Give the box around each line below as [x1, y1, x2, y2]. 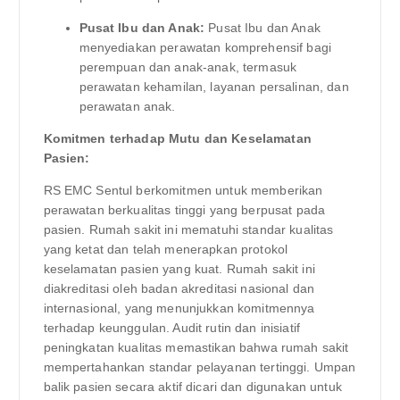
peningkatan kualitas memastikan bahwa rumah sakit [43, 340, 349, 355]
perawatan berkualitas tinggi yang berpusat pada [43, 203, 326, 218]
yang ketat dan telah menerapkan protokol [43, 242, 288, 257]
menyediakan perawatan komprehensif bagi [79, 40, 331, 55]
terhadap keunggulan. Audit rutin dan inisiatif [43, 321, 300, 336]
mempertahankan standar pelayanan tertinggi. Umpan [43, 360, 356, 375]
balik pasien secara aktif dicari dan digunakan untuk [43, 379, 342, 395]
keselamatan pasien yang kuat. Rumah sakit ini [43, 262, 315, 277]
